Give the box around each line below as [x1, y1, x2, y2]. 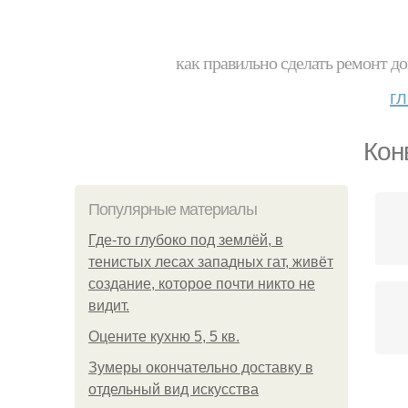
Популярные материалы [88, 200, 257, 219]
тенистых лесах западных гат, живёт [88, 254, 333, 270]
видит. [88, 298, 129, 313]
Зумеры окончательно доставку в [88, 360, 313, 375]
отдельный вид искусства [88, 382, 259, 397]
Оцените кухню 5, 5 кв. [88, 329, 240, 344]
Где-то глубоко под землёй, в [88, 232, 283, 248]
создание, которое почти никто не [88, 276, 315, 291]
